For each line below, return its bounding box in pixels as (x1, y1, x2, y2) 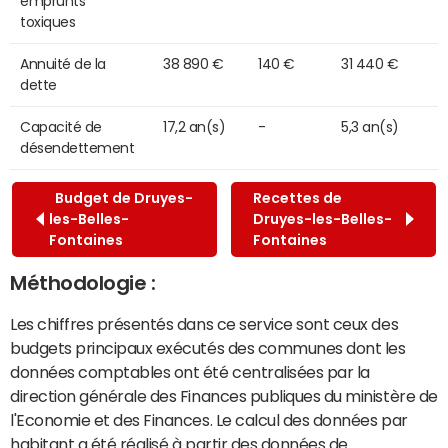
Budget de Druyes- (49, 190, 193, 205)
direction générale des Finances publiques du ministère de (10, 387, 438, 404)
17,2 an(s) (163, 119, 226, 134)
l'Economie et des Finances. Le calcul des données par (10, 411, 408, 428)
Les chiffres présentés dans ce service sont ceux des (10, 315, 399, 332)
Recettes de (252, 190, 342, 205)
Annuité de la (20, 56, 106, 71)
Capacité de (20, 119, 102, 134)
